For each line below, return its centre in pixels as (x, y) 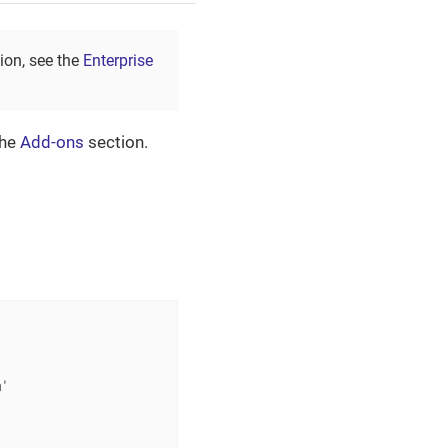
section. (116, 141)
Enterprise (118, 60)
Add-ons (52, 141)
